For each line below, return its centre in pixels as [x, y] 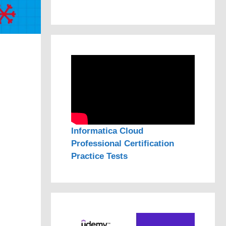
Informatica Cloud [107, 131]
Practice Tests [99, 156]
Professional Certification [123, 143]
